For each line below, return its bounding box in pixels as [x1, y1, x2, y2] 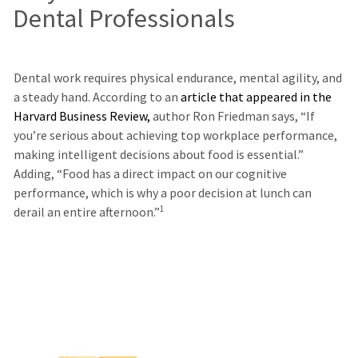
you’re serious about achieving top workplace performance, [13, 126, 337, 144]
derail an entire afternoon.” [13, 203, 160, 221]
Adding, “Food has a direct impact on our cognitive [13, 165, 287, 182]
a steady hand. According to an [13, 88, 181, 105]
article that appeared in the [180, 88, 332, 105]
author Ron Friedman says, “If [149, 107, 315, 125]
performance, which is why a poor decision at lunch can [13, 184, 312, 201]
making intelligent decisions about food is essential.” [13, 145, 304, 163]
